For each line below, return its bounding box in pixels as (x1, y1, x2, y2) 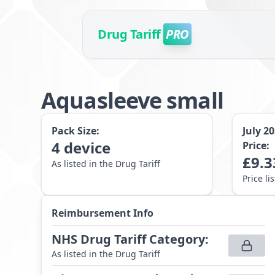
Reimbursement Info (52, 206, 154, 220)
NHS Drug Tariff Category (52, 231, 206, 247)
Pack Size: (52, 124, 100, 137)
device (64, 137, 111, 158)
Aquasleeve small (41, 85, 223, 115)
